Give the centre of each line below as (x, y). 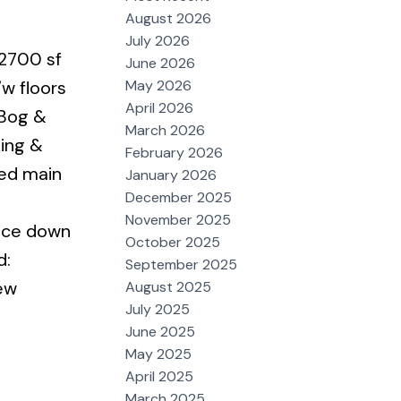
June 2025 (161, 331)
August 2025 (169, 286)
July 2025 (158, 309)
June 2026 (161, 63)
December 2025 (179, 197)
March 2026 (166, 130)
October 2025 (173, 242)
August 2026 (169, 18)
